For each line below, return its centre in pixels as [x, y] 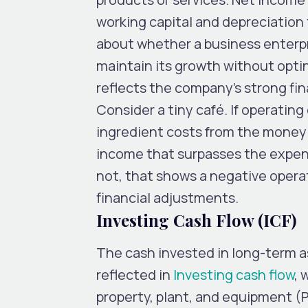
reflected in [135, 274]
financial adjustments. [167, 197]
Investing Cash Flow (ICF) [196, 220]
